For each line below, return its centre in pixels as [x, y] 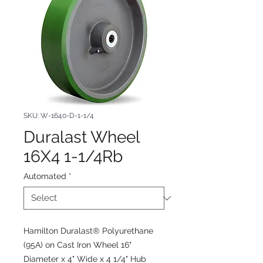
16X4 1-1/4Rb [73, 156]
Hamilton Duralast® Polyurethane [88, 231]
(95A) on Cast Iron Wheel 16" [77, 245]
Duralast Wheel [82, 137]
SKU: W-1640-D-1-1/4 [59, 116]
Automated [45, 176]
